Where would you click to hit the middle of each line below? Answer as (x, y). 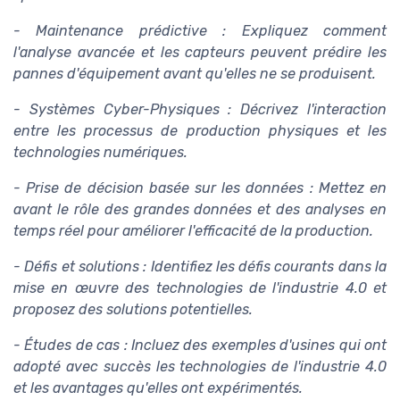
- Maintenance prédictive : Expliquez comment (200, 31)
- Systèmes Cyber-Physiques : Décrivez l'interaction (200, 110)
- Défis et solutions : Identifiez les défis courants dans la (200, 267)
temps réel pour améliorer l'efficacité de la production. (193, 231)
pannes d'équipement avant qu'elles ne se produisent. (195, 74)
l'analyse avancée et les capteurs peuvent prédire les (200, 53)
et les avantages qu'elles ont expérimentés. (158, 388)
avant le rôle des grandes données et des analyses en (200, 210)
